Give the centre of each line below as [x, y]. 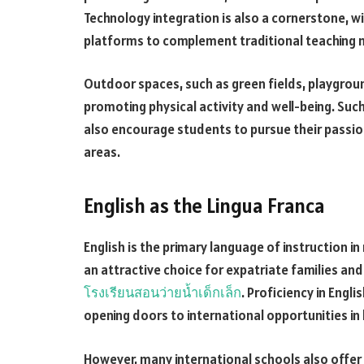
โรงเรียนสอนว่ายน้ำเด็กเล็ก [162, 293]
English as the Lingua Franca [204, 205]
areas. [102, 152]
